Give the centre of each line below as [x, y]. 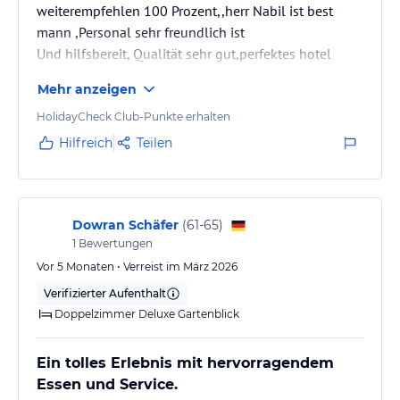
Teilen [154, 142]
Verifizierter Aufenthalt [105, 293]
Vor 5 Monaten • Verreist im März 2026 [137, 266]
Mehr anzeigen [87, 89]
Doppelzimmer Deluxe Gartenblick [147, 313]
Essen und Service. [107, 384]
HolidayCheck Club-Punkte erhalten [133, 116]
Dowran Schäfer [125, 225]
